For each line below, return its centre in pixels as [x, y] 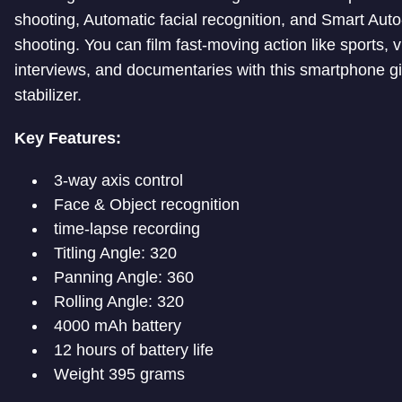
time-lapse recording [127, 229]
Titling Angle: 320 [115, 253]
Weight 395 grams [119, 375]
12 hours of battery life [134, 350]
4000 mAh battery [118, 326]
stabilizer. [48, 96]
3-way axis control [118, 181]
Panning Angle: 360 [124, 278]
